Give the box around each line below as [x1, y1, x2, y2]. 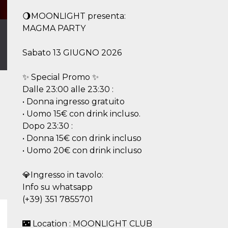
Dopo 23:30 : [22, 121, 73, 131]
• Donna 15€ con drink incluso [22, 133, 141, 143]
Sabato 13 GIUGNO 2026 [22, 48, 122, 58]
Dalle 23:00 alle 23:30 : [22, 84, 113, 94]
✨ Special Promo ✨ [22, 72, 99, 82]
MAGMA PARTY [22, 23, 85, 33]
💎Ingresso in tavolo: [22, 170, 103, 180]
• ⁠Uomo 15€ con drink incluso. [22, 109, 140, 119]
